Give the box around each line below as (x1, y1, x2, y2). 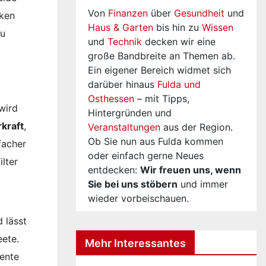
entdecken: (88, 164, 140, 176)
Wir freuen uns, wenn (140, 164, 241, 176)
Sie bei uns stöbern (88, 178, 178, 190)
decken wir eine (142, 36, 216, 47)
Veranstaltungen (88, 121, 160, 133)
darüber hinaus (88, 78, 157, 90)
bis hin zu (153, 21, 202, 33)
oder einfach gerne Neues (88, 150, 204, 161)
